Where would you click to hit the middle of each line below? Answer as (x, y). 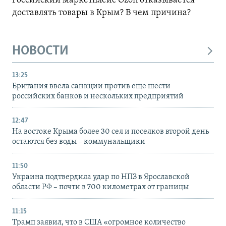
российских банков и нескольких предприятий (98, 96)
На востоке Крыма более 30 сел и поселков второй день (110, 131)
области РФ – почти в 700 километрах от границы (100, 187)
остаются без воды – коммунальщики (79, 142)
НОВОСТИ (40, 51)
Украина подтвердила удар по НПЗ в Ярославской (101, 177)
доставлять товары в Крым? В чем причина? (102, 13)
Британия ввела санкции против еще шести (91, 86)
